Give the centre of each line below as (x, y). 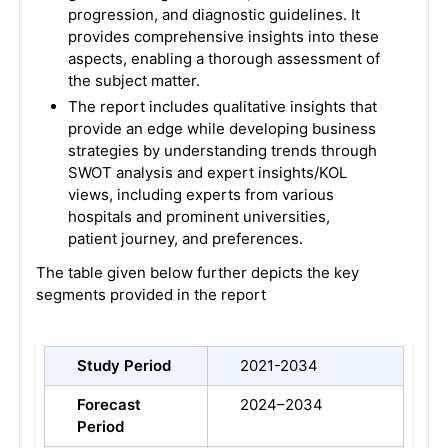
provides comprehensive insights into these (223, 36)
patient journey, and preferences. (185, 238)
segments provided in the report (150, 294)
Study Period (123, 365)
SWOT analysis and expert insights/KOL (207, 172)
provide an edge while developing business (221, 128)
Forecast (108, 404)
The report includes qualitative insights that (222, 106)
